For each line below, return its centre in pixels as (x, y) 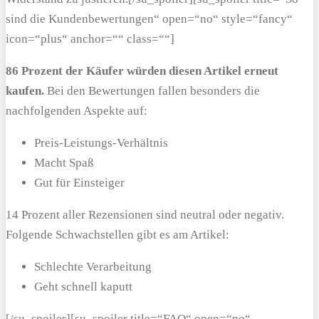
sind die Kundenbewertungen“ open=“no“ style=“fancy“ (149, 19)
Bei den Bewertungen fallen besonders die (152, 90)
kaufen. (25, 90)
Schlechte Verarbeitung (93, 266)
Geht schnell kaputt (83, 286)
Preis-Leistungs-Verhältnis (101, 142)
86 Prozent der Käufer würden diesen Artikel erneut (142, 70)
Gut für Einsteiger (79, 182)
